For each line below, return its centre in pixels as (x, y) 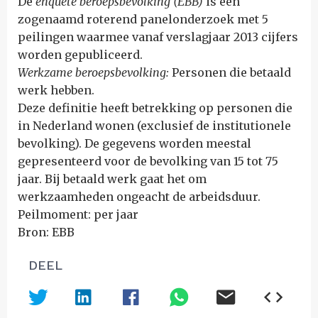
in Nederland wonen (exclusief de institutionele (154, 126)
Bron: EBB (46, 232)
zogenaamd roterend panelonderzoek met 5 (143, 19)
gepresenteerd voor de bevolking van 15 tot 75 (148, 161)
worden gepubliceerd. (80, 55)
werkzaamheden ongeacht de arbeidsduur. (139, 197)
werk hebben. (56, 90)
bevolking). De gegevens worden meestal (135, 143)
